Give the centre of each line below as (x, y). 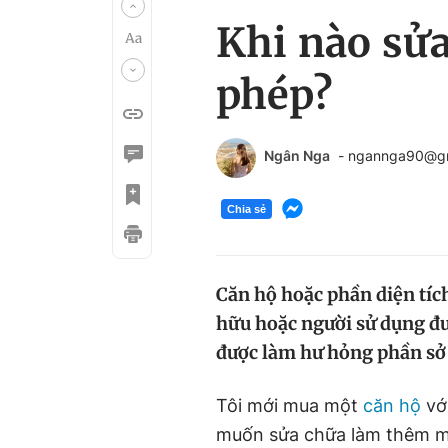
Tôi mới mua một (289, 405)
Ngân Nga (297, 155)
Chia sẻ (246, 208)
